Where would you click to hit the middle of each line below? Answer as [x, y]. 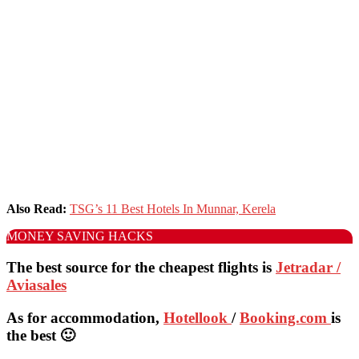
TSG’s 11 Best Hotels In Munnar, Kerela [173, 209]
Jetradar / [308, 268]
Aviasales [36, 285]
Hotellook [198, 317]
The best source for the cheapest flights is [141, 268]
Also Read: [38, 209]
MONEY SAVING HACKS [80, 236]
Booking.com [285, 317]
